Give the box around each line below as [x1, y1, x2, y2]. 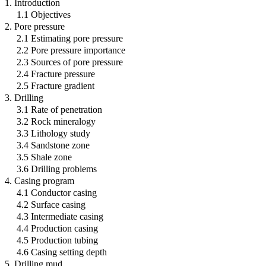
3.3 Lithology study [17, 128, 90, 138]
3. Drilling [5, 92, 43, 103]
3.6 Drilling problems [17, 163, 97, 174]
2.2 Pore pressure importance [17, 45, 125, 55]
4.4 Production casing [17, 223, 98, 233]
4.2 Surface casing [17, 199, 85, 210]
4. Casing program [5, 175, 74, 186]
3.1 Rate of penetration [17, 104, 102, 115]
